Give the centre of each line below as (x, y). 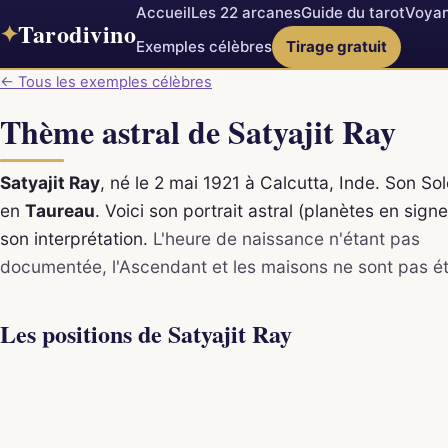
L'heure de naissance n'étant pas (286, 238)
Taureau (60, 210)
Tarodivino (77, 33)
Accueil (163, 12)
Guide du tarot (353, 12)
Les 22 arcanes (246, 12)
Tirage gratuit (336, 46)
